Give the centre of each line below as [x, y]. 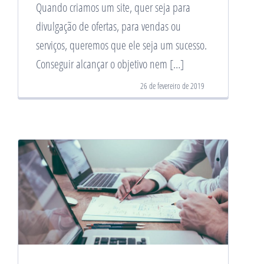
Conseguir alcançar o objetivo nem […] [110, 64]
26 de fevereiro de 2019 [172, 85]
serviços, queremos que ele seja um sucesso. [121, 45]
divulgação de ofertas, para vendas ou [108, 26]
